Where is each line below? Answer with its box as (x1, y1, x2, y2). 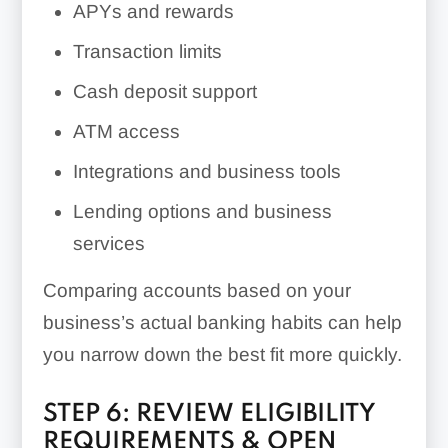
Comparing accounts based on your (42, 279, 351, 301)
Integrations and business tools (72, 160, 341, 182)
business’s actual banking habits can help (42, 311, 402, 333)
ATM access (72, 120, 180, 142)
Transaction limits (72, 40, 222, 62)
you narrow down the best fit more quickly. (42, 343, 402, 365)
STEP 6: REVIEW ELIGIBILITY (42, 401, 376, 427)
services (72, 232, 145, 254)
